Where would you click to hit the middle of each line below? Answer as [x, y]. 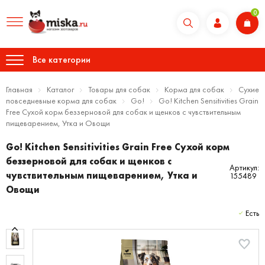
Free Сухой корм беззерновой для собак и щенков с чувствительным [123, 112]
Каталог [60, 90]
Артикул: [244, 168]
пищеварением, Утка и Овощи [58, 123]
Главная [19, 90]
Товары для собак [119, 90]
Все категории [62, 60]
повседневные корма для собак [61, 101]
